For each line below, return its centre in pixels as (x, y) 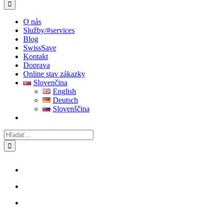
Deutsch (65, 100)
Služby (34, 30)
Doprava (37, 65)
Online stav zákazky (54, 74)
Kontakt (36, 56)
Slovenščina (71, 109)
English (64, 91)
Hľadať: (16, 133)
